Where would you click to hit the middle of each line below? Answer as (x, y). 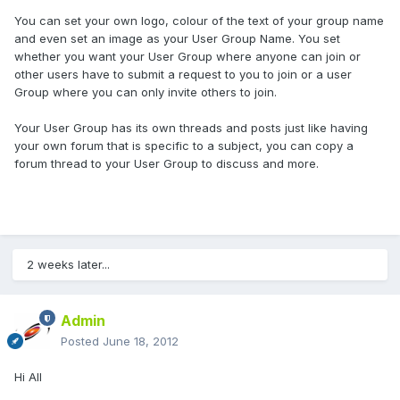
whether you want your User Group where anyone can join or (187, 57)
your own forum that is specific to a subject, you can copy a (184, 146)
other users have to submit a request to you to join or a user (183, 75)
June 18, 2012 (141, 342)
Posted (82, 342)
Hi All (28, 377)
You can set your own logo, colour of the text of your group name (199, 21)
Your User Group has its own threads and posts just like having (191, 128)
